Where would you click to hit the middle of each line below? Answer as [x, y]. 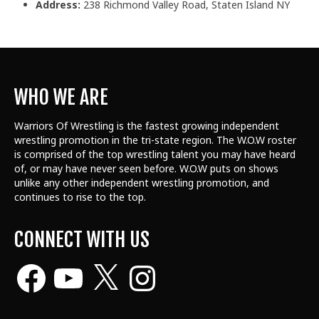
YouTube [70, 265]
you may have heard [247, 154]
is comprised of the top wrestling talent [106, 154]
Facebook [36, 265]
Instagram [149, 265]
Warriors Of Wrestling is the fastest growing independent [147, 125]
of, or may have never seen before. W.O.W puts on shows [146, 168]
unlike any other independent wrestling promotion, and [142, 182]
